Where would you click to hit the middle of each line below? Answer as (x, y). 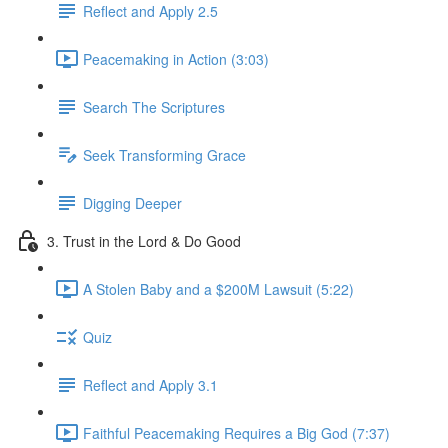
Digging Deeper (132, 202)
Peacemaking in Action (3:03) (176, 58)
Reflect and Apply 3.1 (150, 384)
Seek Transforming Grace (164, 154)
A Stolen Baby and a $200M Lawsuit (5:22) (218, 288)
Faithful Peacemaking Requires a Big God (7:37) (236, 432)
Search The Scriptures (154, 106)
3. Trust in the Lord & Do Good (144, 240)
